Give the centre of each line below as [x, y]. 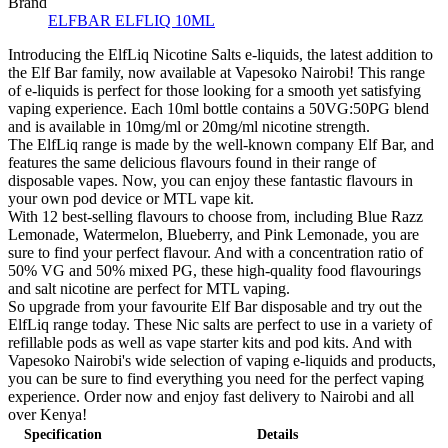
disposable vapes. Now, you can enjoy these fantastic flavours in [210, 180]
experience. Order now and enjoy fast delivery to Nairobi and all [211, 396]
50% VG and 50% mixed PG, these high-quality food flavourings [214, 270]
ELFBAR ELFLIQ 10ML [131, 20]
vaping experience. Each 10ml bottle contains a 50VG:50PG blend [218, 108]
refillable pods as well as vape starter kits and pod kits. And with [210, 342]
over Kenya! [47, 414]
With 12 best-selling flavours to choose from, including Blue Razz [215, 216]
